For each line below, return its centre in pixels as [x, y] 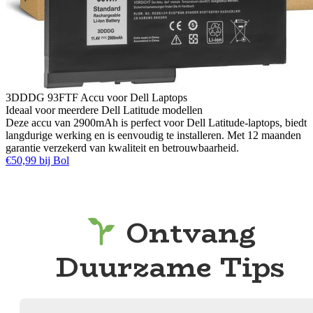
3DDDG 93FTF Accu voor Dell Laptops [96, 98]
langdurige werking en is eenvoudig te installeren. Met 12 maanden [153, 136]
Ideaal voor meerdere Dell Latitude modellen [104, 110]
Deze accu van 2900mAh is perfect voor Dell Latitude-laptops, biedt [156, 123]
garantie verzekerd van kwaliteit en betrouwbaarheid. [122, 148]
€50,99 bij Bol [37, 161]
